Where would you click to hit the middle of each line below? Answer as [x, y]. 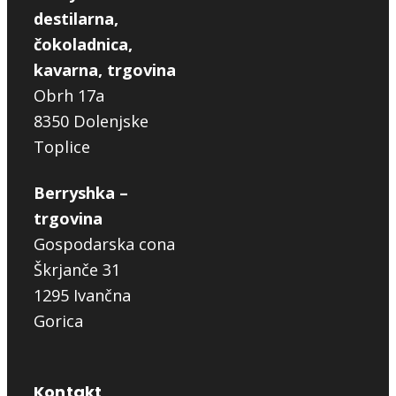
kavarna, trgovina [105, 70]
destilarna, [76, 19]
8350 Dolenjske [91, 122]
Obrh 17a [69, 96]
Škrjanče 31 [77, 270]
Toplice [62, 147]
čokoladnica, [83, 45]
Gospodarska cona [104, 244]
